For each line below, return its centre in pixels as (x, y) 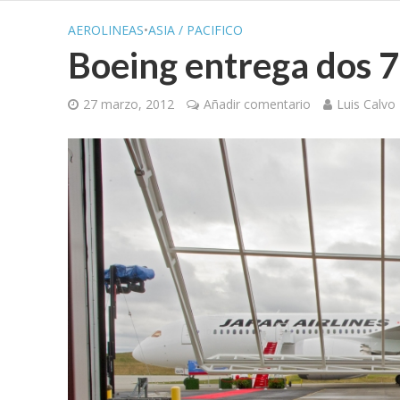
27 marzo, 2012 (128, 104)
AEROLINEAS (105, 30)
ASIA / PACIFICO (195, 30)
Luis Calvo (366, 104)
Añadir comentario (257, 104)
